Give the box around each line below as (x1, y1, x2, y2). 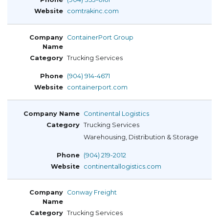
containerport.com (67, 83, 128, 91)
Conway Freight (67, 189, 117, 197)
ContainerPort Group (67, 33, 133, 41)
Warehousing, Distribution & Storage (84, 133, 198, 141)
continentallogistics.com (84, 162, 161, 170)
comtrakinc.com (67, 7, 119, 15)
